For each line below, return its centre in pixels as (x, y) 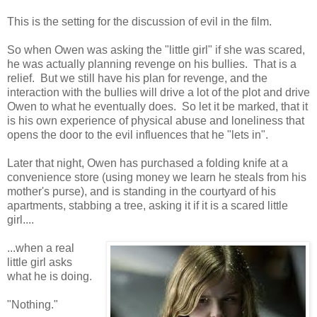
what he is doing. (50, 276)
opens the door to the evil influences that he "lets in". (138, 134)
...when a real (41, 248)
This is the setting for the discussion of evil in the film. (139, 21)
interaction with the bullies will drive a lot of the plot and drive (158, 92)
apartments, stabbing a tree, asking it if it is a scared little (148, 205)
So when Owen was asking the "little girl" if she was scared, (156, 50)
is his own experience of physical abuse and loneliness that (156, 120)
